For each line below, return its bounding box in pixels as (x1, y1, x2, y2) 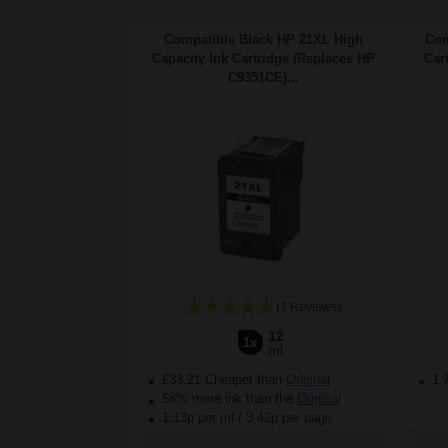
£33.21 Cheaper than (158, 372, 286, 388)
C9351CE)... (227, 70, 299, 86)
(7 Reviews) (275, 300, 341, 315)
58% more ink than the (158, 391, 297, 407)
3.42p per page (246, 410, 332, 426)
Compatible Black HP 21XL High (163, 32, 363, 48)
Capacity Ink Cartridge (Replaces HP (151, 51, 375, 67)
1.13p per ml (162, 410, 234, 426)
